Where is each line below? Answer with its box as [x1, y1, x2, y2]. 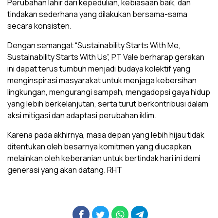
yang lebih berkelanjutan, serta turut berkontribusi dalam [7, 98, 208, 109]
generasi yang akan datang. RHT [7, 164, 122, 176]
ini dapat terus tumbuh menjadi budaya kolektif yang [7, 63, 190, 74]
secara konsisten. [7, 20, 72, 32]
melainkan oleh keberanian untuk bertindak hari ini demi [7, 153, 200, 164]
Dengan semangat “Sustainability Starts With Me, [7, 40, 181, 51]
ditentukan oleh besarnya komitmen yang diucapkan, [7, 141, 193, 152]
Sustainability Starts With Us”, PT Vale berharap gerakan [7, 52, 204, 63]
